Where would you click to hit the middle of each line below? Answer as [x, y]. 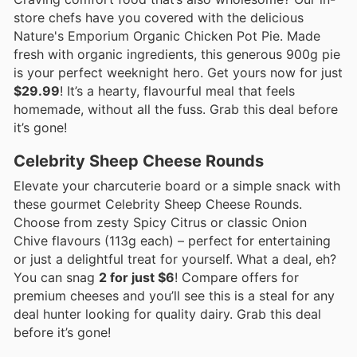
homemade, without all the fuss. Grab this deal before [176, 109]
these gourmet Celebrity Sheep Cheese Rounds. [158, 204]
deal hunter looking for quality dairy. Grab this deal [167, 314]
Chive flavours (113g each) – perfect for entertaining [172, 240]
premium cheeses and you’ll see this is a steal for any [174, 295]
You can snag [56, 277]
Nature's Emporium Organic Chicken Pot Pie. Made [167, 35]
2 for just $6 [137, 277]
